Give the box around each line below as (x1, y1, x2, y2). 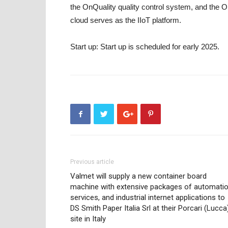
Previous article (70, 158, 114, 165)
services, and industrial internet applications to (70, 193, 225, 202)
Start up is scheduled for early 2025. (98, 42, 219, 51)
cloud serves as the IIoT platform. (70, 16, 181, 24)
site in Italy (70, 214, 106, 223)
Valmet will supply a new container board (70, 172, 207, 181)
